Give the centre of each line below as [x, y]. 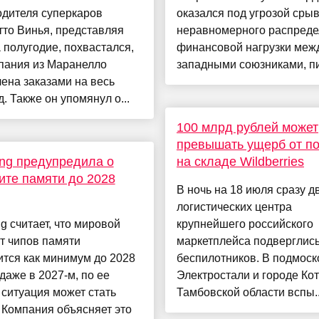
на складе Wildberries [240, 162]
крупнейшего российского [245, 224]
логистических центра [234, 207]
